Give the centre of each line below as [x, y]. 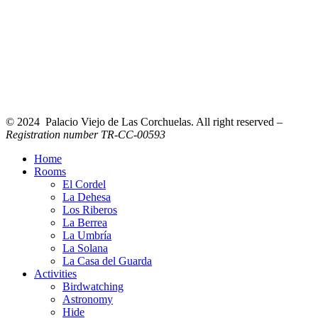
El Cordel [84, 184]
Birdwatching [93, 286]
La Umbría [87, 235]
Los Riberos [90, 209]
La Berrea [85, 222]
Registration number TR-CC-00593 [86, 134]
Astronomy [88, 299]
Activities [55, 273]
